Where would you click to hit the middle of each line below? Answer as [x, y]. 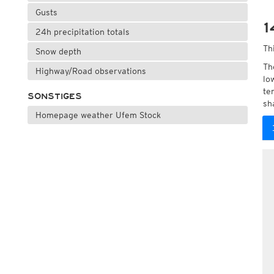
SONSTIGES [54, 96]
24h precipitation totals [82, 32]
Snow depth [58, 51]
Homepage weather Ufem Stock [98, 115]
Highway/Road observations [91, 71]
